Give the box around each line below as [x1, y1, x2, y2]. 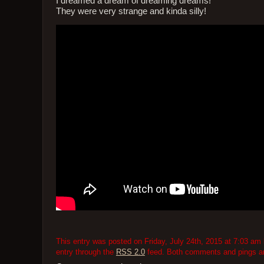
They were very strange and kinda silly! [55, 6, 206, 16]
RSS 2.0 [115, 247, 145, 256]
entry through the [55, 247, 116, 256]
